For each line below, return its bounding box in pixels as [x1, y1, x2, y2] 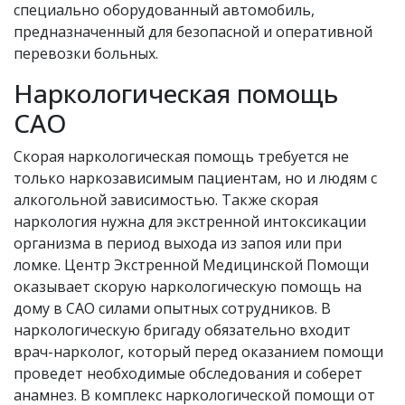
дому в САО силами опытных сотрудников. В [14, 298, 331, 318]
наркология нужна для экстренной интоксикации [14, 212, 366, 231]
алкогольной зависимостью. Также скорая [14, 190, 318, 210]
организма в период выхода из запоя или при [14, 233, 342, 253]
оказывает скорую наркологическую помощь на [14, 277, 362, 297]
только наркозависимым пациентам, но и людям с [14, 168, 377, 188]
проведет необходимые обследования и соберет [14, 363, 363, 383]
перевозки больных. [14, 43, 158, 63]
